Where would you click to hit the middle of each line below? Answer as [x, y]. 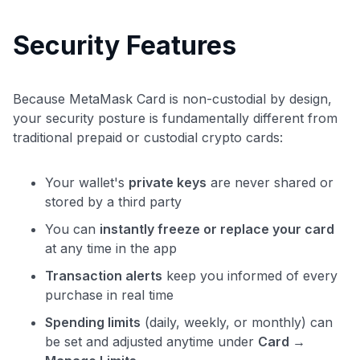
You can [72, 229]
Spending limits [93, 322]
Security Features [125, 45]
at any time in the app [111, 248]
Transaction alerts [104, 275]
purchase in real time [109, 295]
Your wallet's [87, 182]
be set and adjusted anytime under [151, 341]
